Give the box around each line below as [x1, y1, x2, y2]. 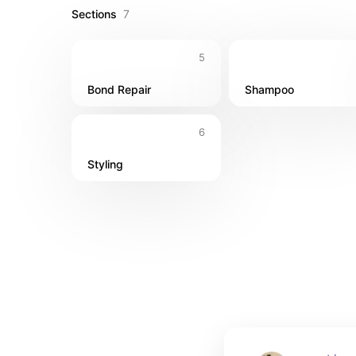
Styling [87, 157, 123, 171]
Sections [72, 7, 117, 21]
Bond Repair [87, 83, 151, 96]
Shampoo [245, 83, 294, 96]
